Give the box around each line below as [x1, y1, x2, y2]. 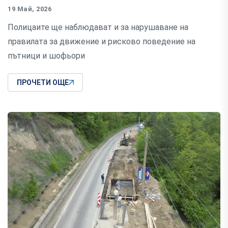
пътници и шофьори [8, 51, 85, 61]
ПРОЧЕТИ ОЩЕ [17, 78, 69, 87]
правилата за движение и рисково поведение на [8, 37, 195, 47]
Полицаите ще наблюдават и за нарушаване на [8, 22, 188, 33]
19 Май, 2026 [8, 5, 52, 13]
